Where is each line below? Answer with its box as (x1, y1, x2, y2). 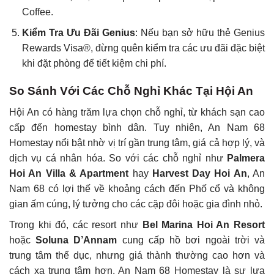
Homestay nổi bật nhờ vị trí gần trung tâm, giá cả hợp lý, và (9, 137, 265, 148)
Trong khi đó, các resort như (9, 220, 143, 231)
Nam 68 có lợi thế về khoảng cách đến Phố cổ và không (9, 183, 265, 194)
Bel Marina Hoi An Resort (142, 220, 265, 231)
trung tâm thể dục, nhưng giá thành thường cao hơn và (9, 250, 265, 261)
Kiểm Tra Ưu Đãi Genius (21, 28, 135, 39)
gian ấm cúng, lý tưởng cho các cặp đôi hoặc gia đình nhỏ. (9, 198, 262, 209)
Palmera (227, 152, 265, 163)
